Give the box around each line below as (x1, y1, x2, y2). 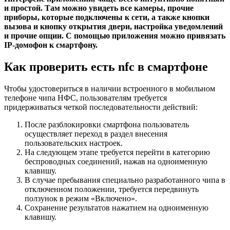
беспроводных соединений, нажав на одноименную (25, 157, 207, 166)
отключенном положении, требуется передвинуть (25, 185, 199, 194)
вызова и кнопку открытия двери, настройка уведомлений (4, 22, 223, 31)
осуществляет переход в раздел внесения (25, 129, 167, 139)
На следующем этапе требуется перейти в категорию (25, 148, 210, 157)
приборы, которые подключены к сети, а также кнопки (4, 13, 209, 22)
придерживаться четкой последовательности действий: (4, 103, 198, 112)
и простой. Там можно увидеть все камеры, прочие (4, 4, 194, 13)
